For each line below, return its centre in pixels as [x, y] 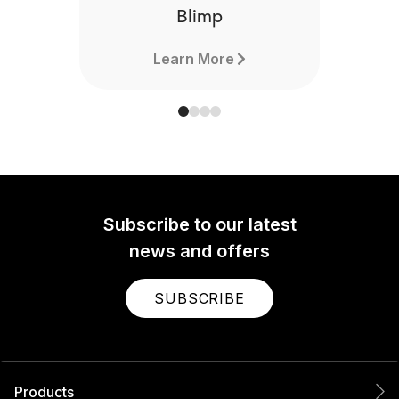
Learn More [193, 59]
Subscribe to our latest [199, 224]
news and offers [199, 251]
